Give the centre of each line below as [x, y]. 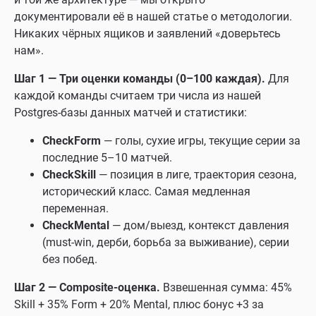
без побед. [70, 259]
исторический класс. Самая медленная [146, 192]
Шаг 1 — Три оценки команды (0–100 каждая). [140, 79]
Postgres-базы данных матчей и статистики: [130, 113]
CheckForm [72, 141]
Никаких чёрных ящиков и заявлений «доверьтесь [147, 34]
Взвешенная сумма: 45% [226, 287]
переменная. [75, 208]
